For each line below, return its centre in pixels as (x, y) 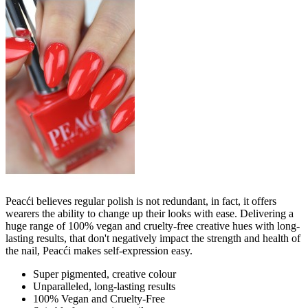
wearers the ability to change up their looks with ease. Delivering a (150, 214)
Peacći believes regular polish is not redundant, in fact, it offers (141, 201)
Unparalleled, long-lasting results (104, 287)
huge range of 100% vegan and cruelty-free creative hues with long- (153, 226)
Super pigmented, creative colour (104, 274)
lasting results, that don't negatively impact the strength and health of (153, 239)
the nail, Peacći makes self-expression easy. (99, 251)
